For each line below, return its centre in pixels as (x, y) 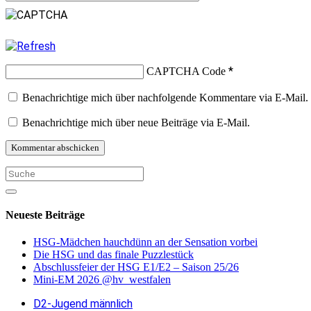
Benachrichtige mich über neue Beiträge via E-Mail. (136, 122)
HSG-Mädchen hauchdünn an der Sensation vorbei (145, 242)
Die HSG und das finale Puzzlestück (114, 255)
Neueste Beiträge (45, 215)
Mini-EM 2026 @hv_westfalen (102, 280)
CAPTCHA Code (186, 71)
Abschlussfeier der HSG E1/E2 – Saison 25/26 (136, 267)
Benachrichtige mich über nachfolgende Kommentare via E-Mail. (165, 97)
